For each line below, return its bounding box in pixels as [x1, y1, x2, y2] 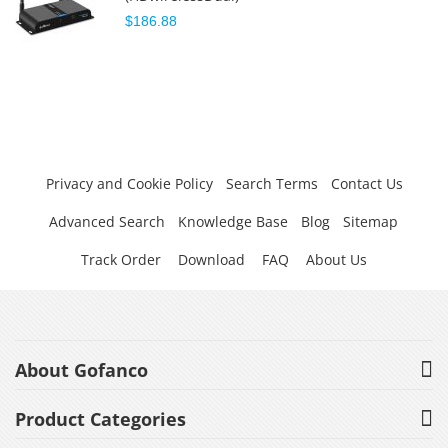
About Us [306, 250, 367, 270]
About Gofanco [15, 358, 148, 383]
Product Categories [15, 407, 186, 432]
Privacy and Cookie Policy [45, 174, 213, 194]
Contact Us [330, 174, 403, 194]
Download [178, 250, 245, 270]
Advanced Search [49, 212, 165, 232]
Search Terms [225, 174, 318, 194]
